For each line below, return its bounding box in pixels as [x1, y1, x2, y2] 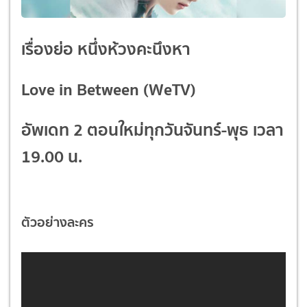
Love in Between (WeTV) [21, 75, 196, 103]
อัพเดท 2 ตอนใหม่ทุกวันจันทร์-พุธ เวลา [21, 116, 284, 143]
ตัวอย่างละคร [21, 210, 94, 233]
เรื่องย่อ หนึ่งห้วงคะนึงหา [21, 35, 191, 62]
